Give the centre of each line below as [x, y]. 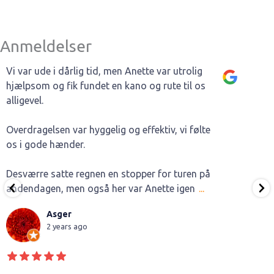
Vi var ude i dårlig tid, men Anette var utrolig [104, 71]
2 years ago [67, 227]
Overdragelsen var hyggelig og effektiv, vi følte [108, 130]
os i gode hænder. [46, 145]
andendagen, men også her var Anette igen [101, 189]
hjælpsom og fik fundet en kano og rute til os [106, 86]
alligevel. [25, 101]
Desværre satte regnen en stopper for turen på [108, 174]
